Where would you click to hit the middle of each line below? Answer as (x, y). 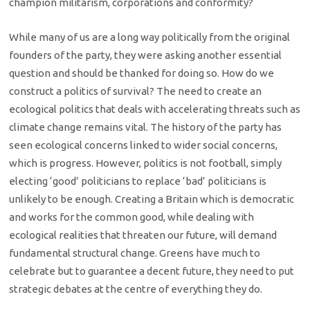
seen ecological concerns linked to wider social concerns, (144, 145)
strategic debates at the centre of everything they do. (136, 289)
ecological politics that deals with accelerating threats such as (155, 109)
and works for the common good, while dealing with (132, 217)
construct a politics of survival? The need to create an (136, 91)
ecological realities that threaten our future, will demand (143, 235)
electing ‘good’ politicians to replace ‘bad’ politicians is (138, 181)
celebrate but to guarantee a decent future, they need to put (152, 271)
